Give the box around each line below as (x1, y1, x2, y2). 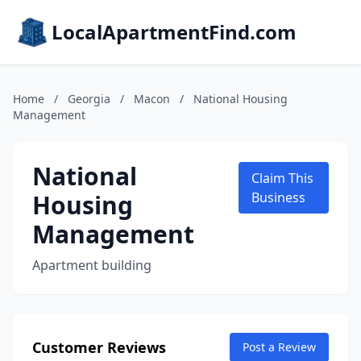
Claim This (251, 169, 313, 187)
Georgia (68, 91, 110, 106)
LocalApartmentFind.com (52, 19, 297, 45)
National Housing (193, 91, 288, 106)
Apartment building (32, 256, 151, 274)
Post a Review (243, 339, 316, 355)
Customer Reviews (32, 338, 166, 357)
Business (251, 189, 305, 206)
